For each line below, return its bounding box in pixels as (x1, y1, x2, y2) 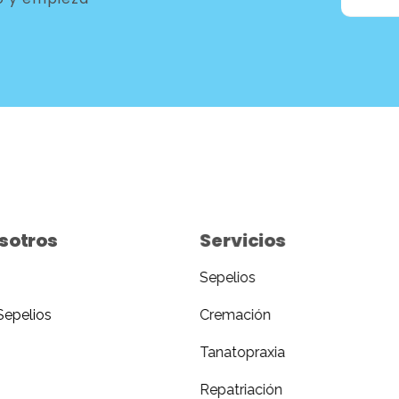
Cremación (199, 306, 271, 324)
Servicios (199, 228, 287, 254)
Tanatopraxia (199, 344, 285, 362)
